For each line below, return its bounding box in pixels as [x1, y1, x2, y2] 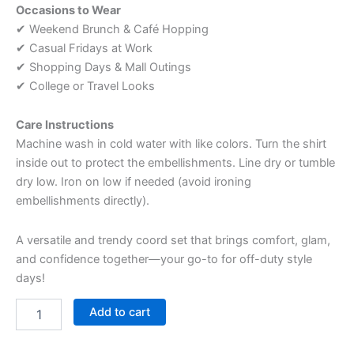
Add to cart [88, 305, 150, 320]
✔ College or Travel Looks [16, 78, 155, 93]
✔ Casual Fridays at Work [16, 40, 153, 55]
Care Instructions [16, 118, 114, 133]
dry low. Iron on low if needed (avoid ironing [16, 175, 251, 190]
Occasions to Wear [16, 2, 121, 17]
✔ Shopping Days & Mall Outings [16, 59, 191, 74]
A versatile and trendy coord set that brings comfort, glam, [16, 232, 330, 247]
